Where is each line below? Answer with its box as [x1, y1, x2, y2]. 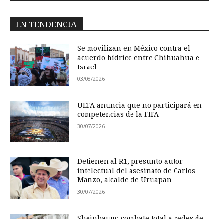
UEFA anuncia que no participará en [77, 101, 202, 109]
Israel [77, 63, 97, 71]
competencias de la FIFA [77, 110, 159, 118]
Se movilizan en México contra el [77, 44, 191, 53]
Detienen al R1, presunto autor [77, 157, 183, 166]
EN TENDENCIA [16, 20, 77, 30]
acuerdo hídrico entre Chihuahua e [77, 54, 200, 62]
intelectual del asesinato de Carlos [77, 167, 196, 175]
